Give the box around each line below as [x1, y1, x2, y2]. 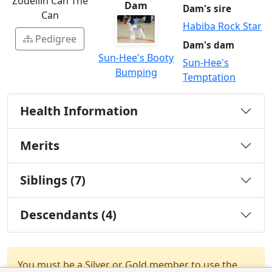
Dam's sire [183, 2, 231, 15]
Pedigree [35, 32, 76, 46]
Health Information [20, 102, 138, 119]
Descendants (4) [20, 206, 117, 223]
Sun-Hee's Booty [98, 51, 174, 65]
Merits [20, 137, 59, 154]
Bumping [115, 66, 157, 80]
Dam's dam [183, 38, 234, 51]
